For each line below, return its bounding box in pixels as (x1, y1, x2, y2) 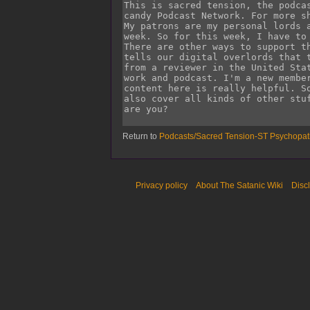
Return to (122, 131, 159, 142)
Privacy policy (136, 181, 188, 191)
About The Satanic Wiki (196, 181, 283, 191)
